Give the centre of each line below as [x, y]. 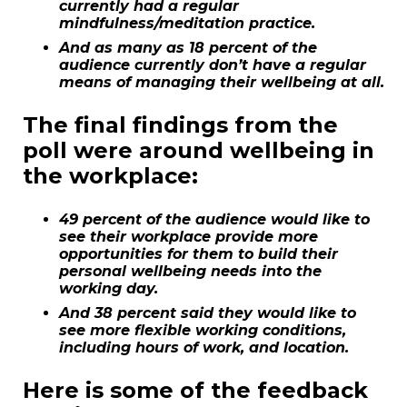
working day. [109, 289]
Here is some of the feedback [195, 391]
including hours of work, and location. [204, 348]
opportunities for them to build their [199, 254]
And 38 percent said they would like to [208, 313]
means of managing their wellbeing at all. [222, 83]
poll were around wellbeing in [199, 151]
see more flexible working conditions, [203, 331]
